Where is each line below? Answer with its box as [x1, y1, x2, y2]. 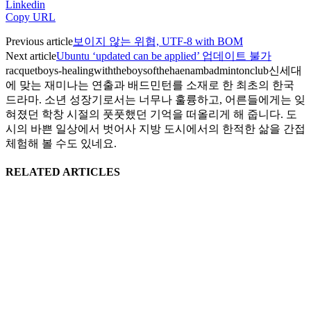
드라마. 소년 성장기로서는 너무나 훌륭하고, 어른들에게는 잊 [6, 93, 305, 106]
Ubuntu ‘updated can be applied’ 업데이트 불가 [56, 49, 271, 62]
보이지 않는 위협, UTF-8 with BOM [73, 35, 243, 47]
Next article [6, 49, 56, 62]
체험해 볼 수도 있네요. [6, 137, 117, 149]
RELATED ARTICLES [6, 166, 120, 178]
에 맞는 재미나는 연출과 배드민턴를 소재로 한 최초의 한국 [6, 78, 294, 91]
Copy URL [6, 10, 56, 23]
